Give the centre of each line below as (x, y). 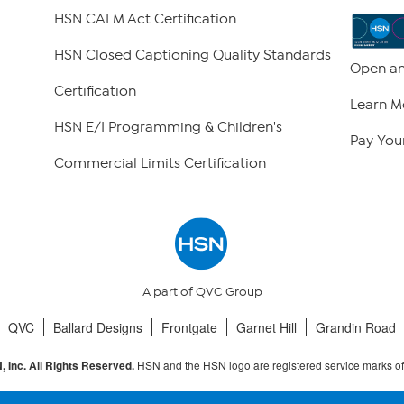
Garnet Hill (266, 328)
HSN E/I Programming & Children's (168, 128)
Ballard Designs (98, 328)
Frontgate (189, 328)
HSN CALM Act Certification (145, 19)
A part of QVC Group (202, 292)
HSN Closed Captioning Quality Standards (192, 55)
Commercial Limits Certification (160, 164)
